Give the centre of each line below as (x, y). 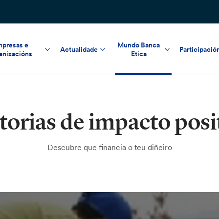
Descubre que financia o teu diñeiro (109, 147)
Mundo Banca (139, 45)
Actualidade (79, 49)
